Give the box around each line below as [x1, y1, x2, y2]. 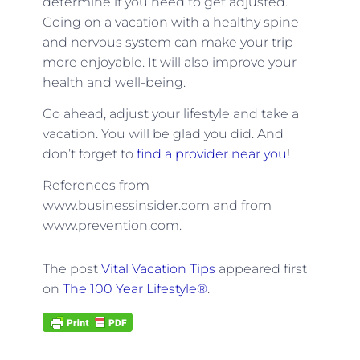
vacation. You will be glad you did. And [42, 125, 284, 141]
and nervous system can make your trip [42, 34, 293, 50]
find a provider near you [133, 145, 287, 162]
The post [42, 261, 101, 277]
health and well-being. [42, 74, 186, 90]
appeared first [215, 261, 307, 277]
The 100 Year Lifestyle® [62, 281, 207, 297]
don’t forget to [42, 145, 133, 162]
